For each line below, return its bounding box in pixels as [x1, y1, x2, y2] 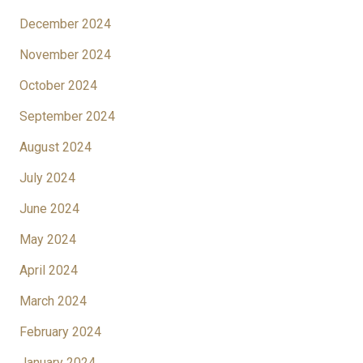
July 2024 [19, 170, 75, 186]
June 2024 [19, 201, 79, 217]
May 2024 [19, 232, 76, 248]
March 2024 [19, 293, 87, 310]
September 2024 [19, 109, 115, 125]
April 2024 [19, 263, 78, 279]
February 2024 [19, 324, 101, 340]
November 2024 [19, 47, 111, 63]
